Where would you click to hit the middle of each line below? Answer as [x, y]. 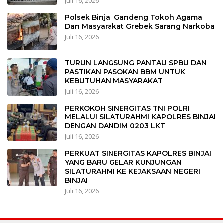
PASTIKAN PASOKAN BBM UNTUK [125, 72]
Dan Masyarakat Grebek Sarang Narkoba [140, 27]
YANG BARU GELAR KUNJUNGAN [123, 163]
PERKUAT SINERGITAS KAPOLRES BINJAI [138, 154]
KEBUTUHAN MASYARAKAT [114, 81]
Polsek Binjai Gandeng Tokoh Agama [133, 18]
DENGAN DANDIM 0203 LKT [115, 126]
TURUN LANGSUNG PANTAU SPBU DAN [136, 63]
